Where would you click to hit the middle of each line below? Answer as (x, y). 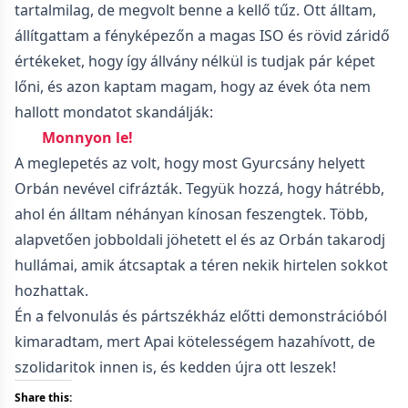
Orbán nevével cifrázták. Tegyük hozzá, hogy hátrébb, (199, 189)
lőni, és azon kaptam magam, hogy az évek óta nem (193, 87)
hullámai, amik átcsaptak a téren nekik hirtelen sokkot (201, 265)
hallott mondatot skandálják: (114, 112)
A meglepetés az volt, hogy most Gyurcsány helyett (190, 163)
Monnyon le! (87, 138)
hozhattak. (51, 291)
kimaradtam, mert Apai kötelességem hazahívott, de (195, 342)
